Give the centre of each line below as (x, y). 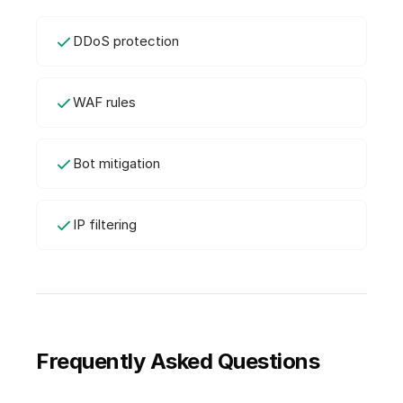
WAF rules (104, 103)
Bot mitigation (116, 164)
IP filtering (105, 225)
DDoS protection (126, 41)
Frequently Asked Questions (178, 362)
